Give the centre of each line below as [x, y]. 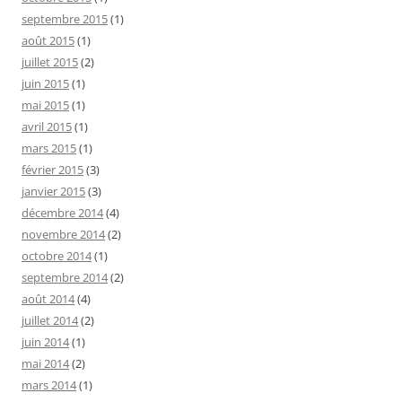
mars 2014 [49, 385]
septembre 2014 [65, 277]
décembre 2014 [62, 212]
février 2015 [52, 169]
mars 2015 [49, 148]
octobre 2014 [57, 255]
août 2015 [48, 40]
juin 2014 [45, 341]
